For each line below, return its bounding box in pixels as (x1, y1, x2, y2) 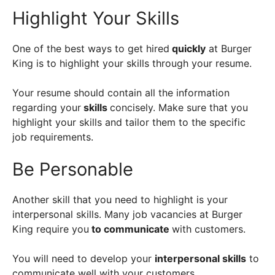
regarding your (12, 101, 81, 114)
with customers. (172, 223, 249, 235)
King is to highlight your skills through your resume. (12, 57, 255, 69)
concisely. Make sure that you (110, 101, 248, 114)
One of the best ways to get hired (12, 42, 169, 55)
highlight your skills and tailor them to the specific (12, 116, 246, 128)
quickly (169, 42, 206, 55)
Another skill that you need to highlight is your (12, 193, 228, 206)
